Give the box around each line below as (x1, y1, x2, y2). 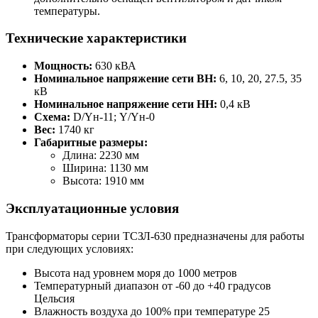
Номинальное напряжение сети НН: (34, 98, 217, 111)
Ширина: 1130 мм (62, 162, 148, 175)
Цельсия (34, 292, 75, 305)
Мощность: (34, 60, 92, 72)
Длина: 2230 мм (62, 149, 139, 162)
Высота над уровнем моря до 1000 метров (34, 266, 237, 279)
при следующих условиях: (6, 242, 133, 255)
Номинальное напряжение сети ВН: (34, 72, 216, 85)
